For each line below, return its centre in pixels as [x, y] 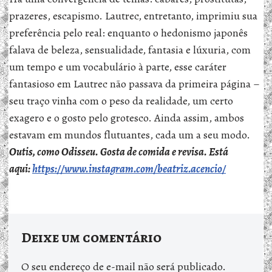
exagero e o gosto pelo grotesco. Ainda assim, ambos [127, 118]
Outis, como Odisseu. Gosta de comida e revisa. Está [119, 152]
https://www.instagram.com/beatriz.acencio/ [129, 169]
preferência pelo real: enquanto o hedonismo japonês [128, 33]
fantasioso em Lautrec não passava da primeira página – [134, 84]
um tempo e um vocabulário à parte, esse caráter [118, 67]
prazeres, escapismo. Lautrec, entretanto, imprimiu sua [133, 16]
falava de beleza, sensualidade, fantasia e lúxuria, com [130, 50]
